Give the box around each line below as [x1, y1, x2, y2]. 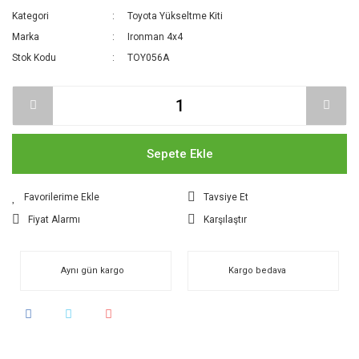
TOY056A [127, 51, 170, 63]
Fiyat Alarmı [28, 213, 80, 225]
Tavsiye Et [204, 191, 248, 203]
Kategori [12, 10, 49, 22]
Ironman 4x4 [127, 30, 184, 42]
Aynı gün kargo [61, 264, 124, 276]
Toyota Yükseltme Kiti [127, 10, 224, 22]
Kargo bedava [228, 264, 286, 276]
